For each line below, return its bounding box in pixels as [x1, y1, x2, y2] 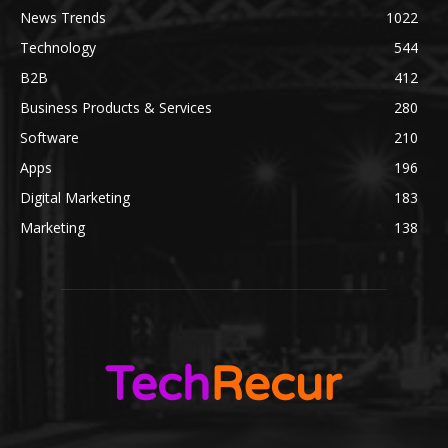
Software [20, 127, 79, 147]
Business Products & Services [20, 97, 212, 117]
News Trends [20, 7, 106, 27]
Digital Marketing [20, 187, 130, 207]
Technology [20, 37, 96, 57]
